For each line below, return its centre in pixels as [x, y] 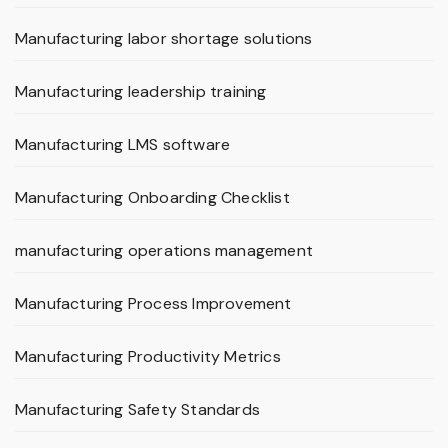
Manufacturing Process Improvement [153, 304]
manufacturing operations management [164, 251]
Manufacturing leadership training [141, 92]
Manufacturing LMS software [123, 145]
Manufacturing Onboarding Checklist [152, 198]
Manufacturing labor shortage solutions [164, 39]
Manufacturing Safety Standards [137, 410]
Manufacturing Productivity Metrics [148, 357]
